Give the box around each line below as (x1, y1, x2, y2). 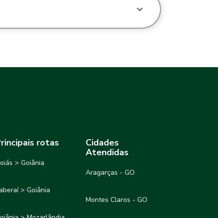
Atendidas (86, 146, 129, 159)
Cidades (86, 137, 119, 149)
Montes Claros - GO (86, 195, 148, 205)
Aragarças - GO (86, 168, 135, 178)
